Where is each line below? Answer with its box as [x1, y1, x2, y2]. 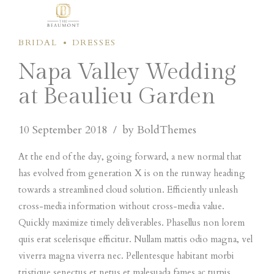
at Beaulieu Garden [18, 83, 215, 109]
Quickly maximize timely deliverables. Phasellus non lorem [18, 216, 245, 229]
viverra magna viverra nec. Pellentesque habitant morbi [18, 249, 234, 262]
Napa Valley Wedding [18, 58, 236, 85]
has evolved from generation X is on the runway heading [18, 166, 245, 179]
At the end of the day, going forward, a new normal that [18, 150, 242, 163]
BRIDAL [18, 37, 57, 48]
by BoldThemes [122, 122, 196, 138]
